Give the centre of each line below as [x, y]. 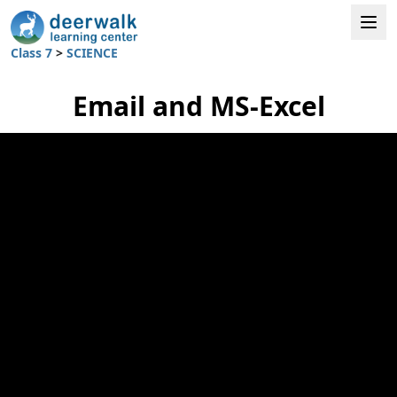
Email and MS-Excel [198, 105]
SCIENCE [92, 52]
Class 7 [33, 52]
